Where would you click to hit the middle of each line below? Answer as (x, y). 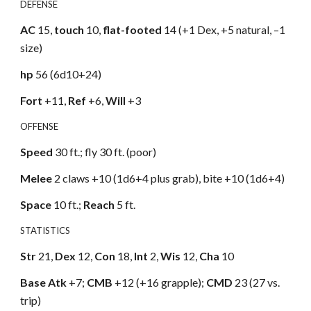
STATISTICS (45, 230)
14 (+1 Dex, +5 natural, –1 (224, 30)
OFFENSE (40, 126)
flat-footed (133, 30)
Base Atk (44, 282)
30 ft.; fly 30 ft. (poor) (106, 152)
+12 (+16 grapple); (161, 282)
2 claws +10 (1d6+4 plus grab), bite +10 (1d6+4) (170, 178)
